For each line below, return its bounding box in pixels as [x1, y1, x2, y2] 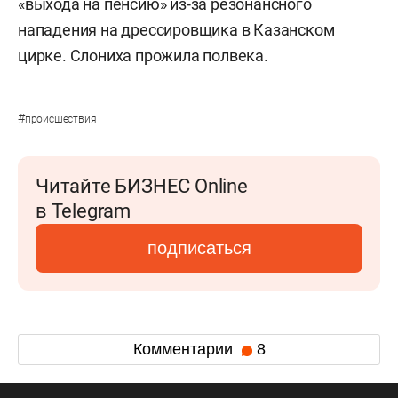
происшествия [24, 112, 97, 125]
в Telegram [36, 199, 131, 222]
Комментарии [132, 340, 237, 359]
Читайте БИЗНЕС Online [36, 174, 248, 197]
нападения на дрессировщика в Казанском [18, 20, 335, 39]
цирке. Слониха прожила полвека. [18, 45, 268, 65]
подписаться [147, 237, 251, 258]
